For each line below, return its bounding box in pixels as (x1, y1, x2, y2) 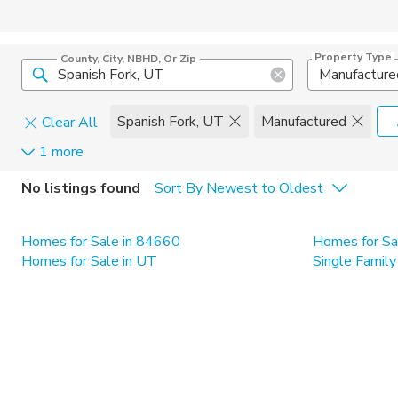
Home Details (112, 169, 208, 188)
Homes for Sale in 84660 (21, 232, 180, 251)
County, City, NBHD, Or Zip (60, 52, 196, 66)
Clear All (42, 113, 98, 132)
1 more (39, 142, 84, 162)
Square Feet (33, 204, 110, 224)
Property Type (314, 50, 392, 64)
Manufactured (261, 111, 346, 131)
